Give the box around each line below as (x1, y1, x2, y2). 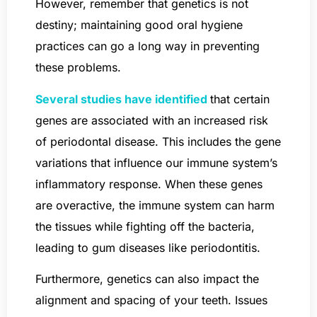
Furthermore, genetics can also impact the (35, 271, 259, 286)
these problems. (35, 60, 121, 75)
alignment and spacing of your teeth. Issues (35, 292, 267, 307)
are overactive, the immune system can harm (35, 197, 275, 212)
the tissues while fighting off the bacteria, (35, 219, 255, 234)
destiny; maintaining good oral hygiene (35, 18, 243, 33)
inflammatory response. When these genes (35, 176, 263, 191)
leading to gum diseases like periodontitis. (35, 240, 260, 255)
